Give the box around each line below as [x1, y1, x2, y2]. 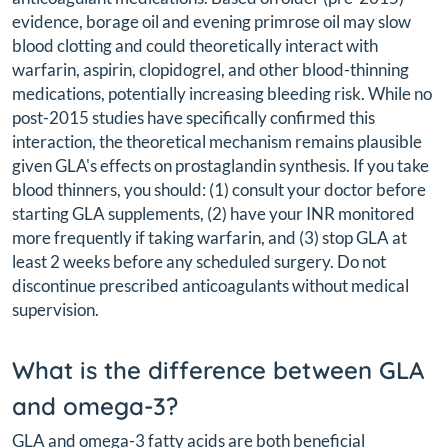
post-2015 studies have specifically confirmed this [12, 107, 375, 129]
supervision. [12, 299, 99, 321]
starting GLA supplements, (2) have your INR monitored [12, 203, 415, 225]
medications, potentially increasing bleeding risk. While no [12, 83, 432, 105]
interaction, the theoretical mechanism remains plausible [12, 131, 422, 153]
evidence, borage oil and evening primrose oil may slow [12, 11, 411, 33]
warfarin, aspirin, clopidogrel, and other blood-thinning [12, 59, 409, 81]
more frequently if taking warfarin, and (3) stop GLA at [12, 227, 407, 249]
